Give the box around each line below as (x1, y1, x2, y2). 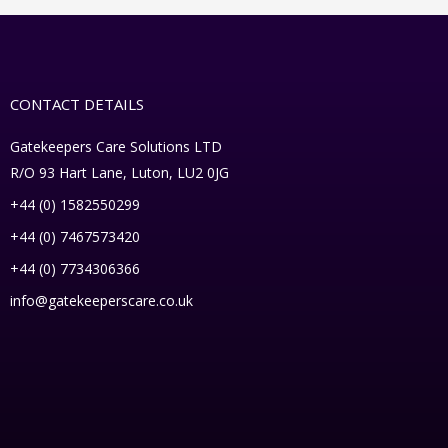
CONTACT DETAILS (10, 94, 144, 114)
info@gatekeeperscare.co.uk (10, 291, 193, 310)
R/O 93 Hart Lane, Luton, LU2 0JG (10, 163, 229, 182)
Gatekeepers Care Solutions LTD (10, 137, 222, 156)
